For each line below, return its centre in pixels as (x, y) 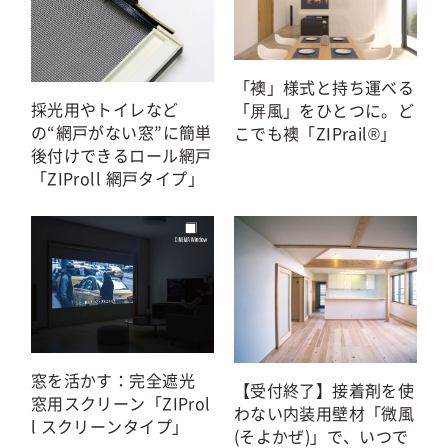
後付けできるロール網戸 (121, 154)
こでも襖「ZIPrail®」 (315, 132)
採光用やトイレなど (104, 108)
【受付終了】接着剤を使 (324, 389)
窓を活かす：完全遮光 (112, 380)
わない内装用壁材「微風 (324, 412)
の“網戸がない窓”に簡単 (121, 131)
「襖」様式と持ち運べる (324, 86)
